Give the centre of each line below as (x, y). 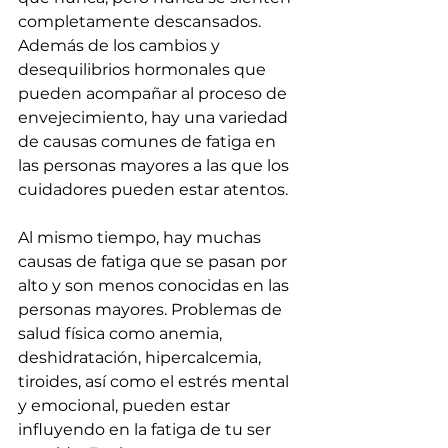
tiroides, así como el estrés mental (155, 382)
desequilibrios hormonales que (144, 70)
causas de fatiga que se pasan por (154, 262)
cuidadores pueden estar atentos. (153, 190)
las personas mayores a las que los (155, 166)
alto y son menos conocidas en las (155, 286)
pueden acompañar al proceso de (154, 94)
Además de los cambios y (121, 46)
